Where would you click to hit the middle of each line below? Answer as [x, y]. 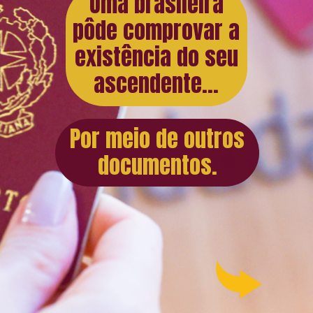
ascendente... [156, 84]
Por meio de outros [158, 138]
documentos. [157, 165]
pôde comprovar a [156, 31]
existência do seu [156, 57]
